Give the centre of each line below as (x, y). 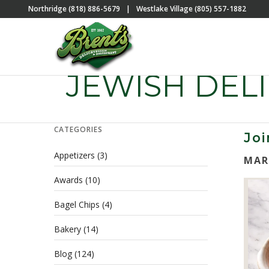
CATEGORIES (78, 129)
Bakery (68, 229)
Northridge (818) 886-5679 (75, 9)
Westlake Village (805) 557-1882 (190, 9)
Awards (68, 180)
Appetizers (74, 155)
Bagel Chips (77, 204)
